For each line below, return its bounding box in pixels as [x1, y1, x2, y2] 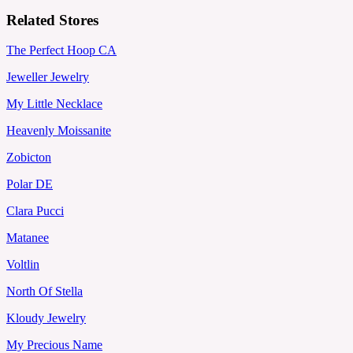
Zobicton [6, 150, 51, 165]
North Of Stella [6, 284, 83, 299]
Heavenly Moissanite [6, 124, 111, 138]
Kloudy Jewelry [6, 311, 86, 325]
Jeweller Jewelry [6, 70, 89, 84]
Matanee [6, 231, 49, 245]
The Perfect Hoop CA [6, 43, 117, 58]
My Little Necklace [6, 97, 102, 111]
